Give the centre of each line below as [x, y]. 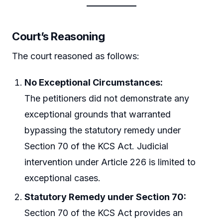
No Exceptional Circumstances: [94, 83]
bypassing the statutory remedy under [103, 130]
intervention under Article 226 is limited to [110, 162]
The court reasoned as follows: [76, 56]
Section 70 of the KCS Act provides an [104, 213]
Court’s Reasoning [58, 36]
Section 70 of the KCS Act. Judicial [97, 146]
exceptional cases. [63, 178]
